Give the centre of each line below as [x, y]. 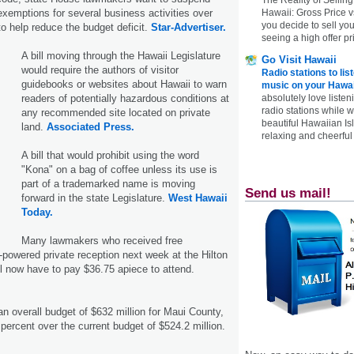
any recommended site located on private [116, 112]
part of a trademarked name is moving [108, 183]
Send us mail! [288, 193]
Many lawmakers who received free [102, 240]
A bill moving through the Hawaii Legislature [121, 55]
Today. [37, 212]
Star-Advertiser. [188, 27]
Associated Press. [90, 126]
